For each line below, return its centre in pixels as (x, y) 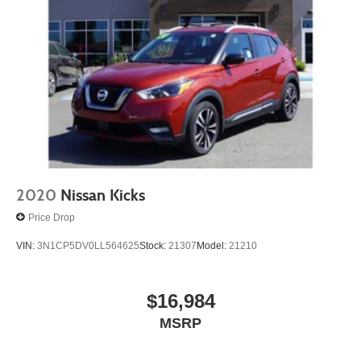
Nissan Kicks (103, 195)
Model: (213, 245)
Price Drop (52, 217)
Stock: (154, 245)
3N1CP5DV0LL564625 (88, 245)
